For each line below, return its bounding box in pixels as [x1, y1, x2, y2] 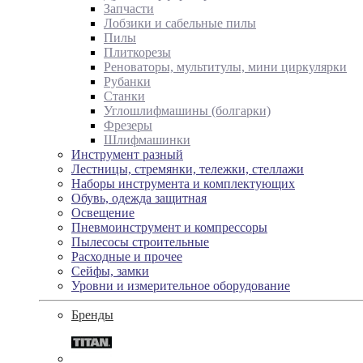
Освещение [71, 206, 135, 220]
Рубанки [104, 75, 151, 88]
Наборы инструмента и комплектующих [71, 177, 295, 190]
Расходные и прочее [71, 250, 182, 263]
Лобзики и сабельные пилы [104, 16, 256, 30]
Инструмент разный [71, 147, 183, 161]
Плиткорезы [104, 45, 171, 59]
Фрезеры [104, 118, 152, 132]
